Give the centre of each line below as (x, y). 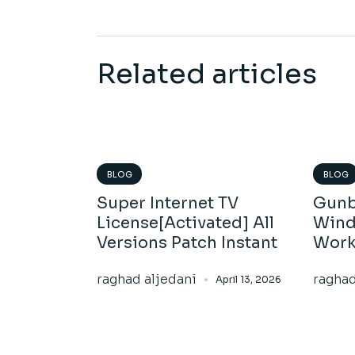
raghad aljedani (147, 280)
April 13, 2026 (248, 280)
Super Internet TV (168, 204)
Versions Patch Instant (187, 243)
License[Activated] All (185, 223)
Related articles (207, 74)
